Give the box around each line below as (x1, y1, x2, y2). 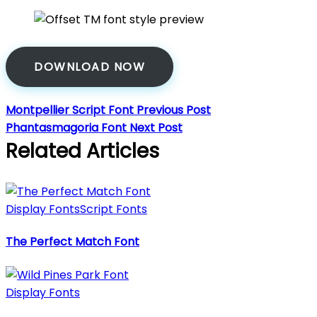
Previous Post (137, 101, 211, 118)
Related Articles (6, 137, 159, 165)
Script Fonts (80, 201, 147, 218)
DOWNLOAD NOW (34, 58, 145, 75)
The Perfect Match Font (6, 234, 139, 250)
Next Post (129, 119, 183, 136)
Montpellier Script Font (6, 101, 137, 118)
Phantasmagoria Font (6, 119, 129, 136)
